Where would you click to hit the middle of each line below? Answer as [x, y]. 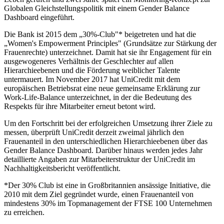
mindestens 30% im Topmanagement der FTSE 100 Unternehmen [108, 203]
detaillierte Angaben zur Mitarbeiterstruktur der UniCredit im [99, 159]
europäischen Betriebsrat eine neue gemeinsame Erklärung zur [102, 88]
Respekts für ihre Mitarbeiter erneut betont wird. [80, 106]
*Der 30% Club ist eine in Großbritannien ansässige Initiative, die [107, 185]
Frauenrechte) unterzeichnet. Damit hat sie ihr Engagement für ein [108, 52]
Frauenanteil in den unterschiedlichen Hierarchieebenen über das [106, 141]
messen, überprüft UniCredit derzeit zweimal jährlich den [94, 132]
